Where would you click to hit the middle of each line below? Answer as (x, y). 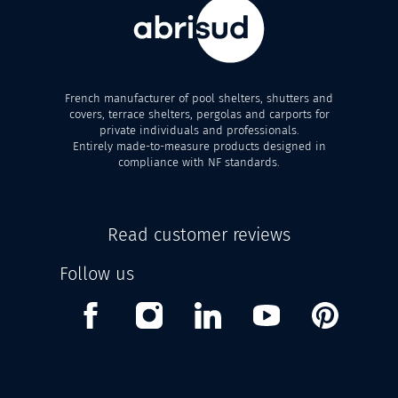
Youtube (305, 312)
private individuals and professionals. (199, 130)
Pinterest (366, 312)
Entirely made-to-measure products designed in (199, 146)
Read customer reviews (199, 234)
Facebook (134, 312)
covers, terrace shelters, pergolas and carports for (199, 114)
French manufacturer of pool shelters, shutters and (199, 98)
